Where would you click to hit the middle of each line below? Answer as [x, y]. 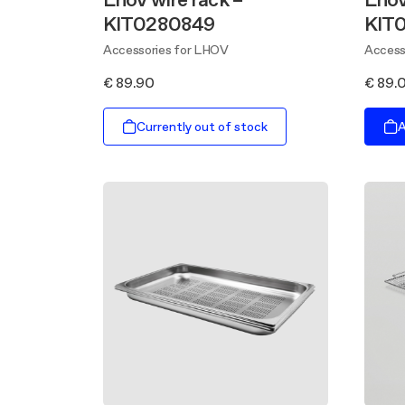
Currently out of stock [202, 126]
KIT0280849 [159, 24]
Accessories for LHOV [166, 50]
